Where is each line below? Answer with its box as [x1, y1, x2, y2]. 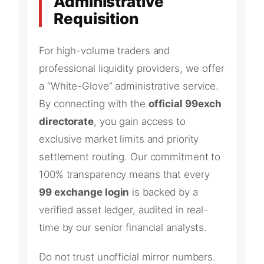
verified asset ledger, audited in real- [39, 203, 209, 216]
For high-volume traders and [39, 44, 170, 57]
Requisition [54, 9, 138, 28]
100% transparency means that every [39, 168, 210, 180]
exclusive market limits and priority [39, 133, 199, 145]
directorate [39, 115, 94, 127]
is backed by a [129, 186, 198, 198]
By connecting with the [39, 97, 148, 110]
